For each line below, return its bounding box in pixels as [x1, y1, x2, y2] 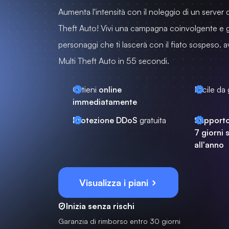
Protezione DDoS [73, 115, 138, 125]
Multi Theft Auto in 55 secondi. [58, 56, 169, 66]
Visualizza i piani [79, 177, 151, 188]
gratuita [138, 115, 166, 125]
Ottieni [73, 84, 99, 95]
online [99, 84, 122, 95]
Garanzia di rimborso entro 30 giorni [58, 217, 180, 225]
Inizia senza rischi [66, 201, 134, 211]
